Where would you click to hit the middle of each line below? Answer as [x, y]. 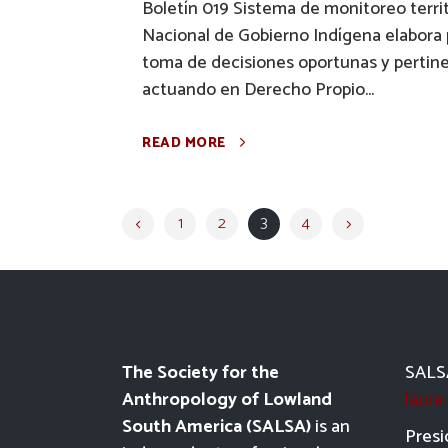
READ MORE [184, 143]
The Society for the [200, 373]
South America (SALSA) [216, 427]
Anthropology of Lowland [227, 400]
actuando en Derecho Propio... [258, 90]
